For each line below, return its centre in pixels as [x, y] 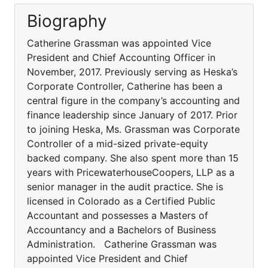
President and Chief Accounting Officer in [121, 57]
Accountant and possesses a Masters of [118, 215]
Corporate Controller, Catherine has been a [125, 86]
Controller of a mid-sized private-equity [118, 144]
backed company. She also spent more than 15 [133, 158]
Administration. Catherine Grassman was [122, 244]
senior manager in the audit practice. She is [125, 187]
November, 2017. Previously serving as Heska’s [132, 72]
